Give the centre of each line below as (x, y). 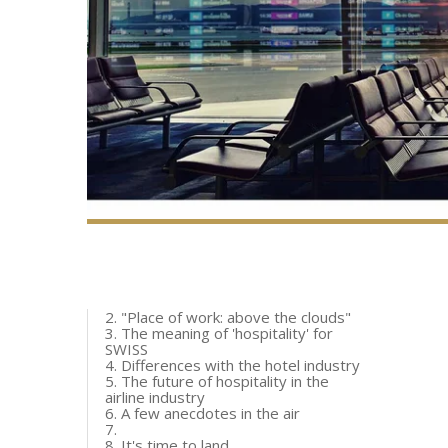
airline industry (155, 397)
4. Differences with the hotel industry (232, 365)
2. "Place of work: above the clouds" (228, 317)
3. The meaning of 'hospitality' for (219, 333)
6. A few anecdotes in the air (202, 413)
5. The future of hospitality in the (217, 381)
